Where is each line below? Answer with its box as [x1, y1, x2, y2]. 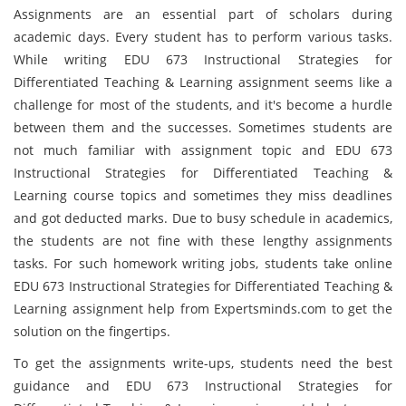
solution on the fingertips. [14, 323, 170, 340]
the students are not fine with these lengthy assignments [14, 232, 392, 249]
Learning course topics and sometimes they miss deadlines [14, 187, 392, 204]
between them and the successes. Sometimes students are [14, 119, 392, 136]
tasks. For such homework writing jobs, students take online [14, 255, 392, 272]
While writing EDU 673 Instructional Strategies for [14, 51, 392, 68]
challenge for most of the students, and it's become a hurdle [14, 96, 392, 113]
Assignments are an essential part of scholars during [14, 5, 392, 23]
